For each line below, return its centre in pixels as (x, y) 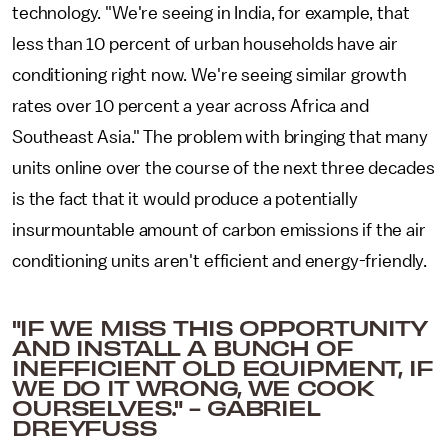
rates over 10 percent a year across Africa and (190, 106)
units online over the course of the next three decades (223, 168)
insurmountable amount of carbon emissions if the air (219, 230)
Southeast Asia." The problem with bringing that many (220, 137)
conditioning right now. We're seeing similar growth (209, 75)
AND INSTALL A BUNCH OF (182, 347)
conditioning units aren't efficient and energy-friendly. (220, 261)
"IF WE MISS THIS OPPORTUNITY (219, 327)
